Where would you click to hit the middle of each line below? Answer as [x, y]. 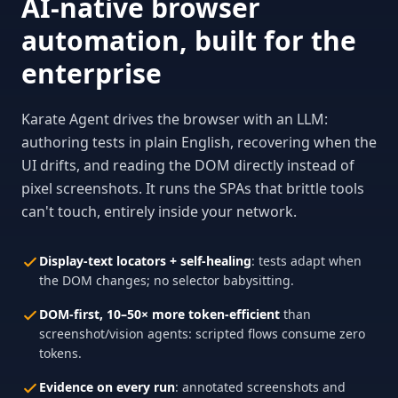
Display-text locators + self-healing [145, 261]
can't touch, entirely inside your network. [159, 211]
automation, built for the [189, 40]
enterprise [92, 73]
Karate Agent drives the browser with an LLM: [175, 119]
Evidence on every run [107, 387]
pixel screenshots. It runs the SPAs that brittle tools [193, 188]
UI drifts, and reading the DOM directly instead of [188, 165]
